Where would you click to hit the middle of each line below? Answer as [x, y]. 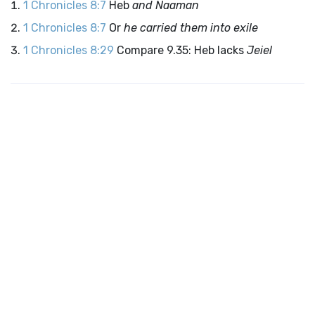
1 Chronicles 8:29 [69, 50]
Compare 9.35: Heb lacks [182, 50]
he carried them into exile [191, 28]
